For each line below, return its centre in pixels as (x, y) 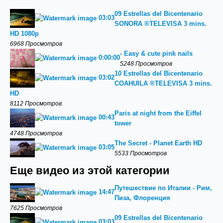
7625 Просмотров (36, 208)
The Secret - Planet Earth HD (158, 143)
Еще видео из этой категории (90, 171)
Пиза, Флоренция (142, 198)
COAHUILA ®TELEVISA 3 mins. (163, 83)
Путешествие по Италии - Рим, (163, 188)
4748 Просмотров (36, 133)
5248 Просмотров (146, 63)
